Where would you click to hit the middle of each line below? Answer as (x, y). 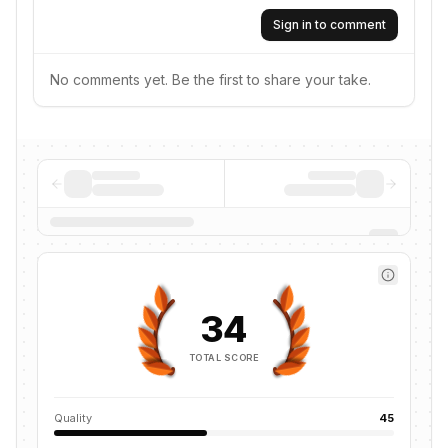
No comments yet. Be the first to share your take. (210, 79)
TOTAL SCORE (224, 357)
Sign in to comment (329, 24)
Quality (73, 418)
